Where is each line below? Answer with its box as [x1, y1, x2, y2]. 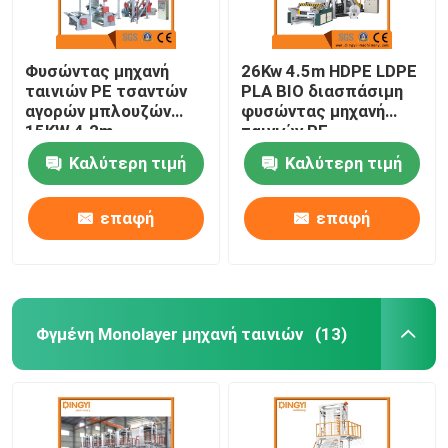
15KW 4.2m [25, 120, 114, 141]
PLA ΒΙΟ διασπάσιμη [241, 80, 404, 101]
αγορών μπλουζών [25, 100, 172, 121]
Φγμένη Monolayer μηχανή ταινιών [35, 323, 303, 344]
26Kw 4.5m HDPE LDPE [241, 60, 418, 81]
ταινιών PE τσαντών [25, 80, 188, 101]
